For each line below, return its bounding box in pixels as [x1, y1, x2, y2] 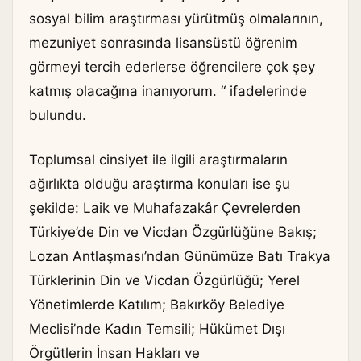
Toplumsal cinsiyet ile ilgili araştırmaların [29, 151, 288, 168]
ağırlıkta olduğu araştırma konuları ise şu [29, 176, 290, 193]
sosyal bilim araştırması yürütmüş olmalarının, [29, 10, 323, 27]
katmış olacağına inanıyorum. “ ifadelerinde [29, 82, 307, 99]
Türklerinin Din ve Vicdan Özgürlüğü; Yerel [29, 272, 300, 289]
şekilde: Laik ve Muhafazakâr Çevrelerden [29, 200, 301, 217]
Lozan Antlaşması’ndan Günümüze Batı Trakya [29, 248, 330, 265]
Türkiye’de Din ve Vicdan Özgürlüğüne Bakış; [29, 224, 317, 241]
